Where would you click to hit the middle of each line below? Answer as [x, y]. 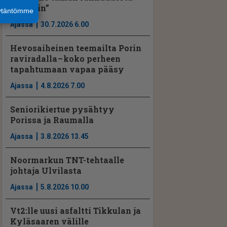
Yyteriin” [30, 8]
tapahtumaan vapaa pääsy [67, 69]
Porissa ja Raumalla [52, 120]
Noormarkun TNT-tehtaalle [67, 160]
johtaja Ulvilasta [46, 171]
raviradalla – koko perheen [66, 58]
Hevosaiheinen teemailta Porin [76, 48]
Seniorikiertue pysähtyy [63, 109]
